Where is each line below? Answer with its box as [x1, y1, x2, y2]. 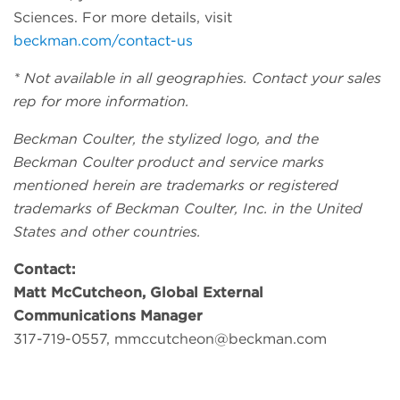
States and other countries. [13, 223, 201, 241]
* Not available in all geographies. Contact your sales [13, 70, 381, 87]
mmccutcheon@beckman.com [114, 330, 327, 348]
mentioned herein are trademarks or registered [13, 177, 338, 195]
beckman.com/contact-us [13, 32, 193, 50]
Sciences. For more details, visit [13, 9, 232, 27]
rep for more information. [13, 93, 189, 111]
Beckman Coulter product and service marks [13, 154, 324, 171]
